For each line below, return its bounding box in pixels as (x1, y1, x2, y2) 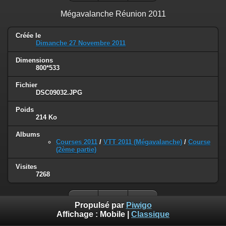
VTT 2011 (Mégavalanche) (103, 138, 182, 146)
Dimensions (16, 56, 53, 65)
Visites (16, 162, 37, 171)
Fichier (16, 81, 37, 89)
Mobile (100, 210, 125, 219)
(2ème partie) (56, 145, 96, 153)
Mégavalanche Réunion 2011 (60, 10, 166, 19)
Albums (16, 130, 40, 138)
